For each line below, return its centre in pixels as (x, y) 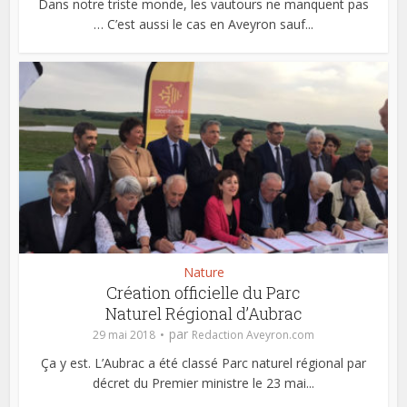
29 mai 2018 (124, 334)
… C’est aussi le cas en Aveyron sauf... (203, 24)
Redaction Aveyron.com (253, 334)
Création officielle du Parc (203, 292)
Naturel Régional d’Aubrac (203, 313)
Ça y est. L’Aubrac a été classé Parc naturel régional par (203, 362)
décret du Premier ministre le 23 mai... (203, 382)
